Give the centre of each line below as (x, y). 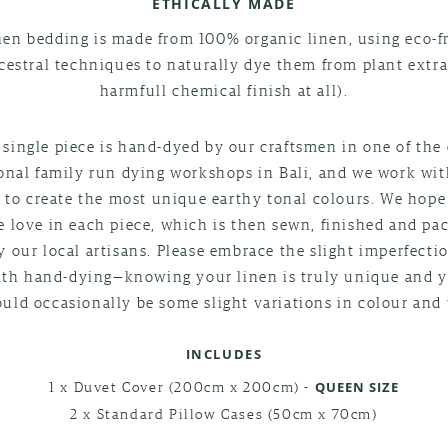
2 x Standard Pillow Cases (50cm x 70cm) (224, 412)
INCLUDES (224, 353)
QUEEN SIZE (356, 386)
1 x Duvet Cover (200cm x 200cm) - (182, 385)
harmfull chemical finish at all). (224, 89)
